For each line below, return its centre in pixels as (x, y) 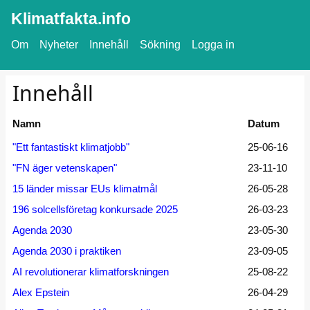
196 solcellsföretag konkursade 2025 (95, 209)
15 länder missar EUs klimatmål (85, 189)
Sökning (160, 45)
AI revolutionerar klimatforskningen (91, 272)
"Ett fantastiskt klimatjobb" (71, 147)
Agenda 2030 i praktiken (67, 251)
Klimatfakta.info (71, 19)
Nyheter (59, 45)
